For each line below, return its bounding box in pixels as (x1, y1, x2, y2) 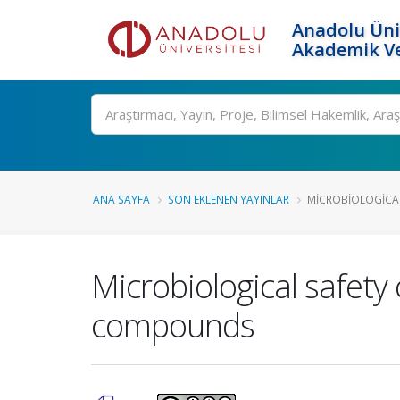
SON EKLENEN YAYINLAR (168, 192, 289, 206)
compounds (91, 303, 254, 347)
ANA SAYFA (93, 192, 150, 206)
